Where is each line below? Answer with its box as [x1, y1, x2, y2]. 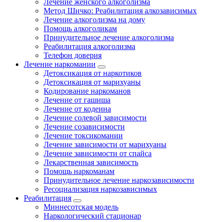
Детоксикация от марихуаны [44, 78, 141, 86]
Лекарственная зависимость [44, 158, 138, 166]
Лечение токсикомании [44, 131, 123, 140]
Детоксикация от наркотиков [44, 69, 142, 77]
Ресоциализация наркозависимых [44, 185, 157, 193]
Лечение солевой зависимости [44, 113, 147, 122]
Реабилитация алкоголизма [44, 42, 135, 51]
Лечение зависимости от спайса [44, 149, 152, 158]
